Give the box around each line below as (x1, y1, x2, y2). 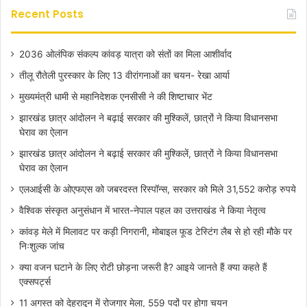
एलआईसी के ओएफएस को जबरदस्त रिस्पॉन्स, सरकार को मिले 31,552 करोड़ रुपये (19, 183, 296, 195)
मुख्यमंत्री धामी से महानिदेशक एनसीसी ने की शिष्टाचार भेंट (19, 90, 212, 102)
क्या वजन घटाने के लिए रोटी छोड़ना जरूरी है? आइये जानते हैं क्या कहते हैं (19, 261, 267, 273)
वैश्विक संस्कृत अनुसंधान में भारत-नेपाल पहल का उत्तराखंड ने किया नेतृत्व (19, 204, 266, 216)
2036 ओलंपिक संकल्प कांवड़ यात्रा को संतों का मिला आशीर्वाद (19, 48, 232, 60)
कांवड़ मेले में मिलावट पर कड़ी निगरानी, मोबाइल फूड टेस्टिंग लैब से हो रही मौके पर (19, 225, 292, 237)
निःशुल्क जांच (19, 240, 64, 251)
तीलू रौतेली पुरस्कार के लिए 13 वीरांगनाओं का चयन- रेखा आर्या (19, 69, 230, 81)
